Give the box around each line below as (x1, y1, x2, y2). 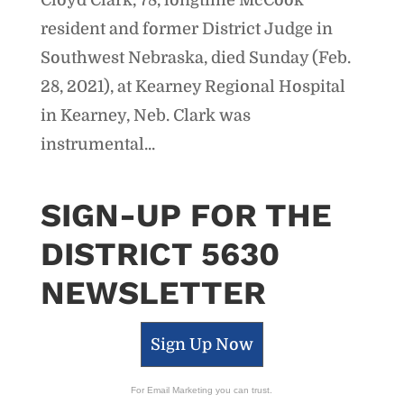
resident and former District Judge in (40, 19, 333, 38)
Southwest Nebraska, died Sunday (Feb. (40, 48, 351, 67)
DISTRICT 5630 (40, 234, 280, 273)
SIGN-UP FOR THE (40, 196, 332, 234)
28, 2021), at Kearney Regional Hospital (40, 77, 345, 96)
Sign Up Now (150, 335, 253, 353)
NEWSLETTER (40, 273, 266, 312)
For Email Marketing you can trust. (131, 384, 273, 395)
